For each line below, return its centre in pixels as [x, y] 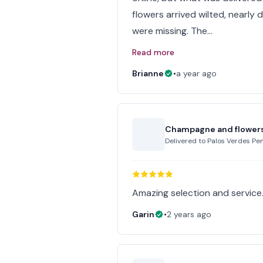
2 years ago [189, 214]
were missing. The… [173, 31]
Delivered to [186, 141]
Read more [154, 52]
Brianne [148, 73]
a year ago [197, 73]
